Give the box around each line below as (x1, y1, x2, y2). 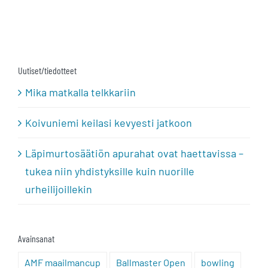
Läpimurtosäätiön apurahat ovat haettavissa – (25, 146, 243, 160)
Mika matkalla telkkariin (25, 85, 136, 99)
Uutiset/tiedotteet (18, 64, 77, 76)
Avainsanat (18, 232, 54, 244)
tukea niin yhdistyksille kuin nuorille (25, 164, 194, 178)
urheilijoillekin (25, 182, 92, 196)
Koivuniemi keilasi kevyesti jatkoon (25, 115, 192, 129)
